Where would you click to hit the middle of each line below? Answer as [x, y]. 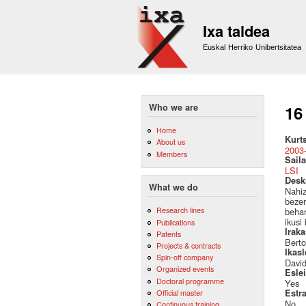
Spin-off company [184, 257]
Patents [168, 233]
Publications [175, 222]
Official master [179, 292]
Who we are [173, 107]
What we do [173, 187]
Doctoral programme [190, 280]
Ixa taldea [236, 31]
